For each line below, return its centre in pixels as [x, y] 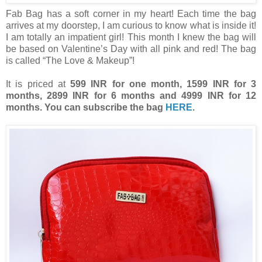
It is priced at [38, 84]
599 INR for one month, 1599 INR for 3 [163, 84]
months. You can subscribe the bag [86, 107]
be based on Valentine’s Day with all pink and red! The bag [131, 49]
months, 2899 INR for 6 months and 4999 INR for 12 [131, 95]
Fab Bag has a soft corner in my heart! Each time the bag [131, 13]
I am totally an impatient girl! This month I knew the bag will [131, 37]
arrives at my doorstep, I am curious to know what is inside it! [131, 25]
